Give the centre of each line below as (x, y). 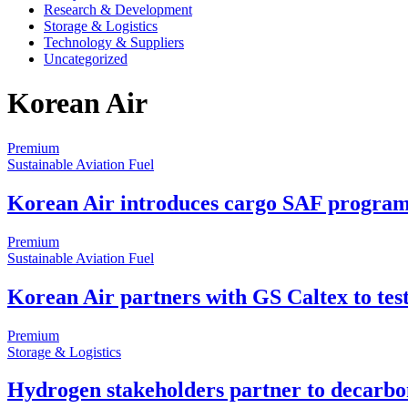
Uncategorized (86, 59)
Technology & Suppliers (114, 42)
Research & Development (118, 10)
